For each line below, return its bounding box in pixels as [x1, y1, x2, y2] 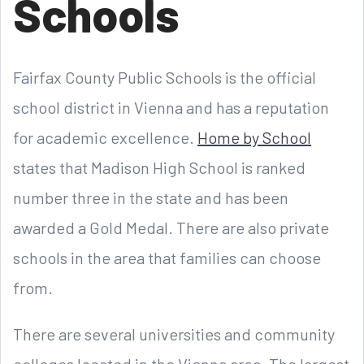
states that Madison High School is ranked [13, 158, 305, 178]
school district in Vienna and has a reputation [13, 97, 329, 118]
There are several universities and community [13, 324, 335, 344]
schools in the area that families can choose [13, 248, 321, 268]
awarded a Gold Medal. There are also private [13, 218, 329, 238]
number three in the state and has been [13, 188, 288, 208]
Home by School [197, 128, 311, 148]
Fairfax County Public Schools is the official [13, 67, 316, 88]
